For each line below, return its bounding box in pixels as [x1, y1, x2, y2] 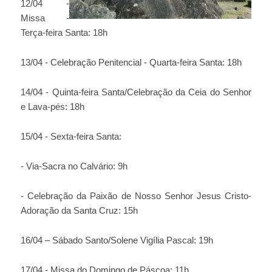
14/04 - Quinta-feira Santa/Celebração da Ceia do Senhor [21, 87, 251, 97]
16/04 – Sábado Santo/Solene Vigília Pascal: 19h [21, 236, 218, 245]
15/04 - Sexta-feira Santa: [21, 132, 121, 141]
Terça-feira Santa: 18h [21, 28, 107, 38]
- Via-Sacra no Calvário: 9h [21, 161, 127, 171]
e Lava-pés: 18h [21, 102, 84, 112]
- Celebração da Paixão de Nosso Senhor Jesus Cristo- [21, 191, 251, 201]
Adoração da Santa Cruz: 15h [21, 206, 138, 216]
